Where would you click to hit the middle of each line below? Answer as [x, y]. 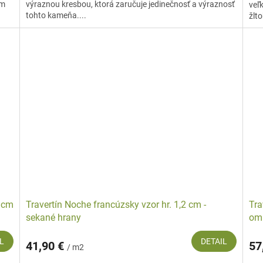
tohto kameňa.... [56, 16]
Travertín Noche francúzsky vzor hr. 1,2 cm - [116, 204]
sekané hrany [54, 217]
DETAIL [214, 241]
